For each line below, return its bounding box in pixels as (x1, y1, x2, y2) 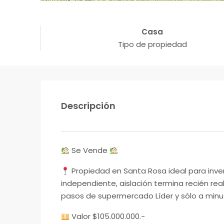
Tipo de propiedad (117, 39, 187, 50)
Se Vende (69, 145, 110, 156)
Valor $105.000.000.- (69, 211, 145, 222)
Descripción (61, 99, 115, 112)
